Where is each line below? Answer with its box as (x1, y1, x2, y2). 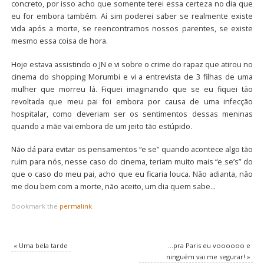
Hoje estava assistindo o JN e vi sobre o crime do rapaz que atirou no (11, 59, 253, 70)
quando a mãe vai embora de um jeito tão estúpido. (11, 121, 192, 131)
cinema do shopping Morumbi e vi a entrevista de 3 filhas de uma (11, 71, 253, 82)
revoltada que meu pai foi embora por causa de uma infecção (11, 96, 253, 107)
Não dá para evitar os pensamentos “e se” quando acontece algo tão (11, 144, 253, 155)
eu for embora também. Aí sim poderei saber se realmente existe (11, 11, 253, 21)
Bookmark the (11, 202, 60, 210)
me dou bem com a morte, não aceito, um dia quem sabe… (11, 181, 216, 192)
